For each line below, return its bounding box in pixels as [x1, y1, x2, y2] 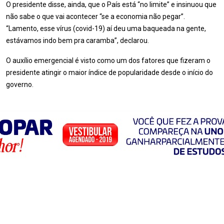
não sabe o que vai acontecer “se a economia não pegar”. [6, 12, 185, 20]
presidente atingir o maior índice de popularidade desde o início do [6, 68, 213, 76]
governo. [6, 80, 33, 88]
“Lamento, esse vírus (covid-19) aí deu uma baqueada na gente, [6, 24, 206, 32]
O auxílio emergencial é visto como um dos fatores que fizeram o [6, 56, 210, 64]
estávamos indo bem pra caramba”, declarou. [6, 36, 149, 44]
